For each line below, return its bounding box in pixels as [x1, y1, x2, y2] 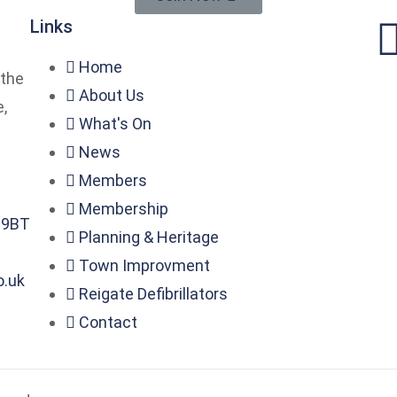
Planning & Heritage [78, 228, 219, 246]
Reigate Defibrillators [78, 284, 228, 303]
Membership [78, 199, 168, 218]
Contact [78, 313, 137, 331]
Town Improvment [78, 256, 210, 275]
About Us [78, 86, 144, 105]
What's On [78, 114, 152, 133]
